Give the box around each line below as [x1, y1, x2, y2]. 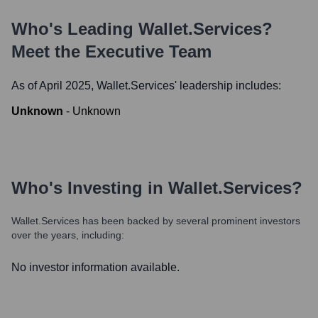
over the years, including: [11, 229, 124, 241]
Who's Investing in [11, 178, 168, 197]
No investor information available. [11, 261, 180, 273]
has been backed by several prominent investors [79, 215, 300, 226]
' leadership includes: [175, 79, 281, 92]
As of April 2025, [11, 79, 97, 92]
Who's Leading [11, 19, 138, 38]
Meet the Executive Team [11, 42, 212, 61]
